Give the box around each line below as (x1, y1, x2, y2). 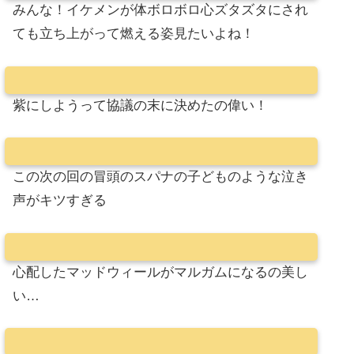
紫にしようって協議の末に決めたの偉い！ (13, 97, 268, 113)
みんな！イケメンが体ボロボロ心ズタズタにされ (13, 2, 308, 18)
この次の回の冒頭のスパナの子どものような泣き (13, 169, 308, 185)
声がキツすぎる (13, 193, 107, 209)
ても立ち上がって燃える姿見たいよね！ (13, 26, 254, 42)
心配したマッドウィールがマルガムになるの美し (13, 264, 308, 280)
